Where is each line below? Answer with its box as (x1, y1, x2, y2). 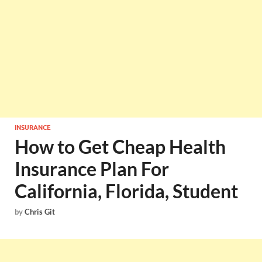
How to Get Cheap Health (15, 135, 226, 158)
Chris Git (25, 207, 55, 217)
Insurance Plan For (15, 157, 169, 180)
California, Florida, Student (15, 180, 238, 202)
